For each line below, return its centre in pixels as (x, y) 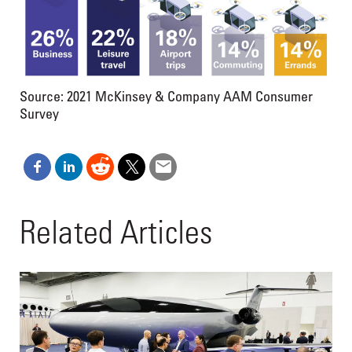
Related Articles (116, 231)
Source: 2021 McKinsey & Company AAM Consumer (166, 95)
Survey (39, 113)
